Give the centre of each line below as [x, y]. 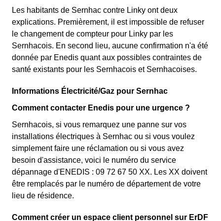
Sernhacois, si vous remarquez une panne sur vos [99, 125]
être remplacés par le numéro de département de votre [106, 184]
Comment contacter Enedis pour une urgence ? [101, 108]
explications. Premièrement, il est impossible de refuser [108, 22]
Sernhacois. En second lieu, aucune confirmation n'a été [110, 46]
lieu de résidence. [43, 196]
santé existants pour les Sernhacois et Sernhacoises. [104, 70]
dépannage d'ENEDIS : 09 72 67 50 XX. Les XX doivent [110, 172]
